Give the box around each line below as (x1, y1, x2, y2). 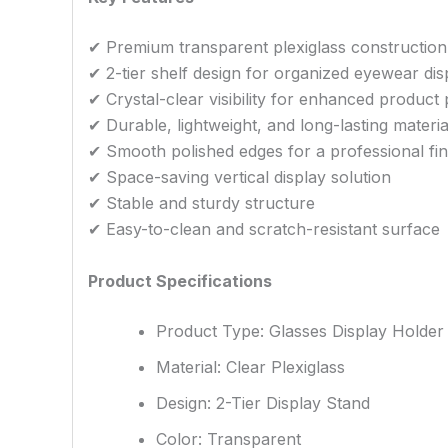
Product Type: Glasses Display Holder (156, 320, 444, 341)
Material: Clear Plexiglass (156, 356, 345, 377)
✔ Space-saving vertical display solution (88, 167, 391, 187)
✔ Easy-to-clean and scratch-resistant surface (88, 219, 440, 239)
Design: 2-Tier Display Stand (156, 392, 370, 413)
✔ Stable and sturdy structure (88, 193, 315, 213)
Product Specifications (88, 270, 272, 291)
